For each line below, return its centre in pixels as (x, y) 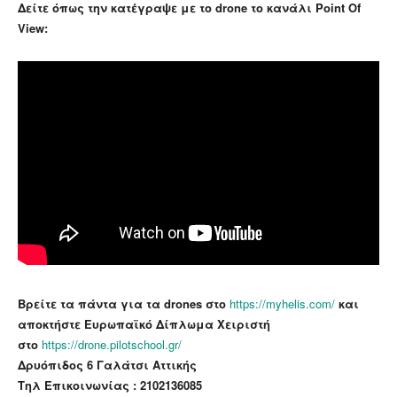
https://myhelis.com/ (282, 303)
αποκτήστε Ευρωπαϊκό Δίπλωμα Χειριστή (144, 323)
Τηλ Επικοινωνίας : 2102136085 (110, 385)
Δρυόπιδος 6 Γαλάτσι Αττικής (107, 364)
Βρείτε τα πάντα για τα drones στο (122, 303)
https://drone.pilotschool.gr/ (113, 344)
